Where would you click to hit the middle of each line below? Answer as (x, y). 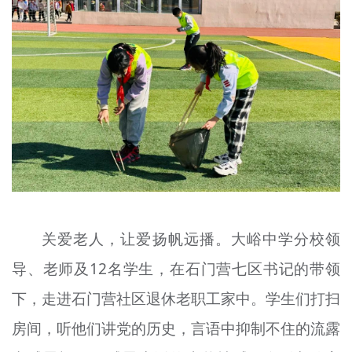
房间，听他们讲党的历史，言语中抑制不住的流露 (176, 329)
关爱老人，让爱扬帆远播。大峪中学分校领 (191, 239)
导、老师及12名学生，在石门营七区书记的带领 (176, 269)
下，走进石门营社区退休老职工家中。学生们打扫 (176, 299)
